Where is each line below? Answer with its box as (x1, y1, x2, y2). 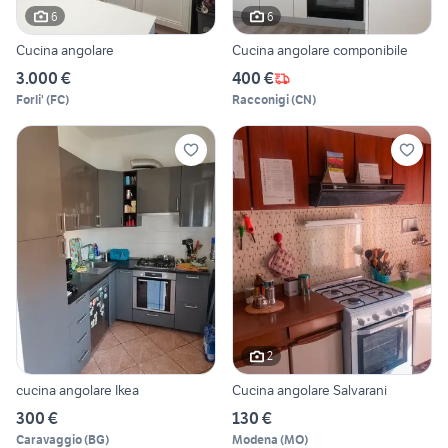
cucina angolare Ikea (16, 380, 139, 399)
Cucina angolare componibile (232, 41, 408, 60)
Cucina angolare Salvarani (232, 380, 387, 399)
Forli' (16, 92, 44, 108)
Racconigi (232, 92, 289, 108)
